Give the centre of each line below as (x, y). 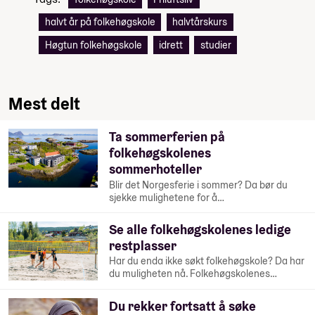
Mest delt (44, 104)
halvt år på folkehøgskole (100, 22)
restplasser (143, 245)
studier (216, 45)
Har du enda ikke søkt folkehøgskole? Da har (207, 261)
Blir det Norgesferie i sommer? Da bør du (199, 185)
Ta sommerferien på (167, 137)
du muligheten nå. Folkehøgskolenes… (193, 274)
